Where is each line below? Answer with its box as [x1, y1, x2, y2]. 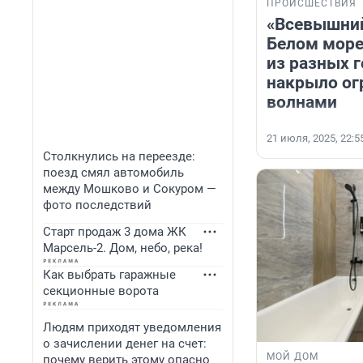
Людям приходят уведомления [43, 320, 221, 335]
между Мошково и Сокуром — [43, 181, 216, 196]
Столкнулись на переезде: [43, 149, 195, 164]
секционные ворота [43, 284, 159, 298]
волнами [267, 92, 337, 113]
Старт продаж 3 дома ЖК [43, 224, 186, 239]
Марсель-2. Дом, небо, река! [43, 241, 203, 255]
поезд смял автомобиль [43, 165, 184, 180]
